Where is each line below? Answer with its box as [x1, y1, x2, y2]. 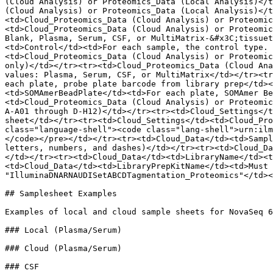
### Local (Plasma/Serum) [5, 225, 122, 235]
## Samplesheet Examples [5, 189, 117, 198]
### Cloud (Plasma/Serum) [5, 244, 122, 253]
